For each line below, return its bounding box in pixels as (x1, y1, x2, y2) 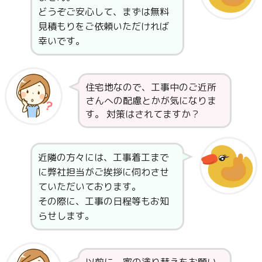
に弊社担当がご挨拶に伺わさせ (37, 165, 169, 178)
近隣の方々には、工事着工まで (37, 150, 169, 164)
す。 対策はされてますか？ (85, 107, 200, 120)
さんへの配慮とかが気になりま (85, 94, 216, 107)
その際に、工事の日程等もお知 (37, 194, 169, 208)
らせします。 (37, 209, 94, 222)
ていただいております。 (37, 180, 141, 193)
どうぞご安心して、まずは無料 (37, 5, 169, 18)
